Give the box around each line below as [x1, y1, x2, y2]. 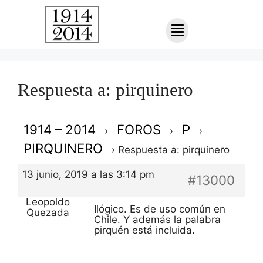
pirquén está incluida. [94, 224, 195, 236]
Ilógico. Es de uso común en [94, 203, 225, 215]
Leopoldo [26, 195, 70, 208]
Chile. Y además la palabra [94, 213, 221, 225]
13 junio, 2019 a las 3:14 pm [22, 168, 154, 181]
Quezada [26, 206, 69, 218]
